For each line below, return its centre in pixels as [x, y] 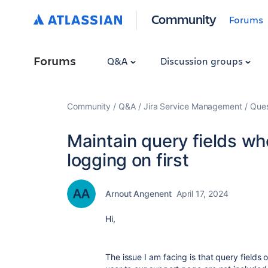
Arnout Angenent [138, 194]
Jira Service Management [193, 106]
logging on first [128, 160]
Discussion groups [202, 61]
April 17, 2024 [202, 194]
